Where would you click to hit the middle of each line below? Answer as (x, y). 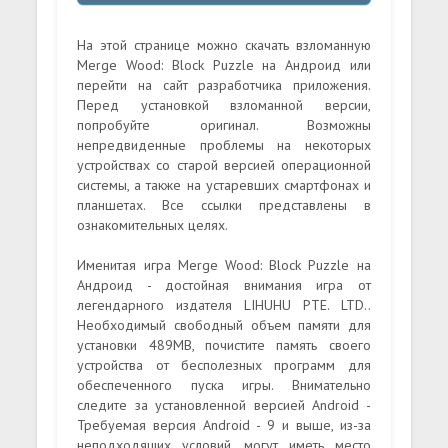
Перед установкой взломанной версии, (224, 105)
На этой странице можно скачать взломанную (224, 45)
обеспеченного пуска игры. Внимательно (224, 385)
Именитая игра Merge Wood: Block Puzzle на (224, 265)
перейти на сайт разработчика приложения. (224, 85)
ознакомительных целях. (153, 225)
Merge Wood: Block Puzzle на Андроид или (224, 65)
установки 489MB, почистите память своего (224, 345)
